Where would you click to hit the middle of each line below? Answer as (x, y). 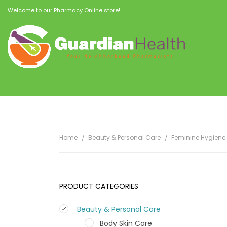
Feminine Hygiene (198, 138)
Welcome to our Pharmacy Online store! (64, 10)
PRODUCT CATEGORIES (99, 187)
